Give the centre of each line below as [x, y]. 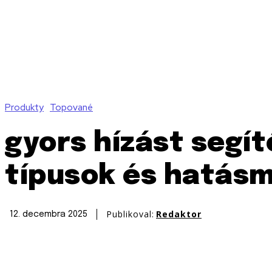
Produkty [24, 107]
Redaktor [179, 214]
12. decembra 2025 [49, 214]
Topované [71, 107]
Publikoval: [130, 214]
